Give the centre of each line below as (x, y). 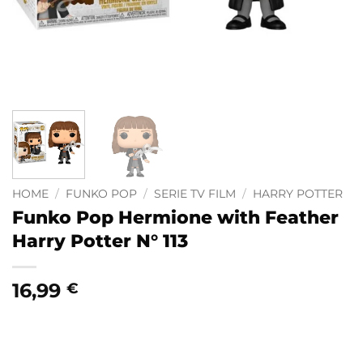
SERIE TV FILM (195, 193)
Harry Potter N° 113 (100, 240)
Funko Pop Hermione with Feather (175, 217)
